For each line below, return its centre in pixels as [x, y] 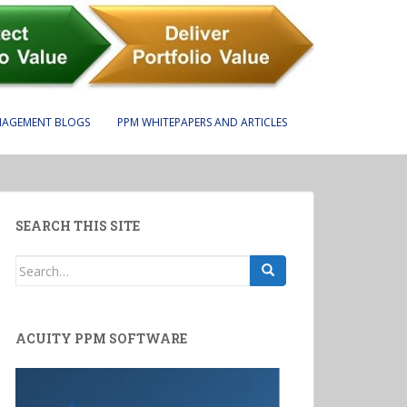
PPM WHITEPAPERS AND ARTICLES [202, 122]
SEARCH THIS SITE [78, 226]
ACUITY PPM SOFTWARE [101, 338]
